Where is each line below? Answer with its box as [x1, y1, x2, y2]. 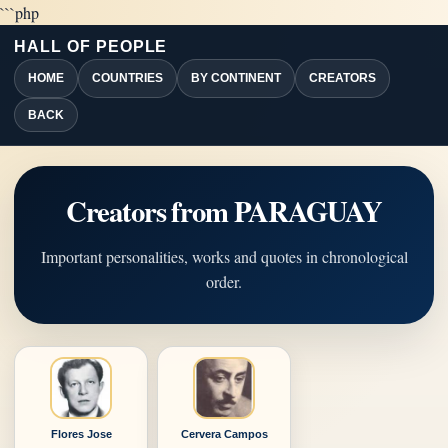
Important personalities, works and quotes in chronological [40, 246, 408, 267]
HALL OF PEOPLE [14, 38, 168, 55]
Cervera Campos [180, 428, 268, 440]
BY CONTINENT [191, 71, 281, 85]
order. [206, 271, 242, 292]
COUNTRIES [92, 71, 163, 85]
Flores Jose [50, 428, 112, 440]
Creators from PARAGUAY [65, 190, 383, 232]
